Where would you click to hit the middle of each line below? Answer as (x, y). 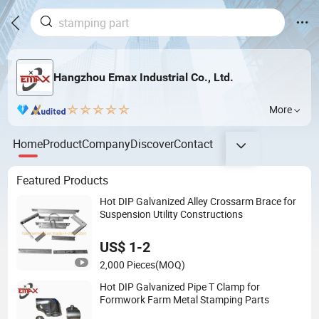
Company (106, 143)
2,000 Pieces (128, 265)
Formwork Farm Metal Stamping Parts (185, 299)
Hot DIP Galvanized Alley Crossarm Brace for (198, 201)
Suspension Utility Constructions (172, 214)
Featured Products (62, 181)
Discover (152, 143)
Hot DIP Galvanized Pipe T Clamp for (180, 287)
